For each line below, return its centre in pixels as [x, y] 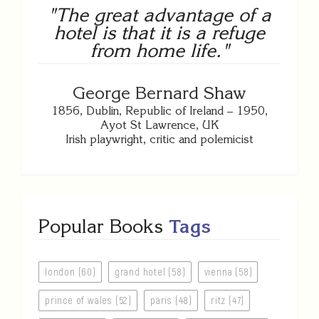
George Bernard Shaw [159, 93]
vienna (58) [228, 272]
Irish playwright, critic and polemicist [159, 139]
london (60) [70, 272]
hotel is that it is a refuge [159, 33]
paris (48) [171, 300]
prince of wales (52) [88, 300]
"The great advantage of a [159, 15]
